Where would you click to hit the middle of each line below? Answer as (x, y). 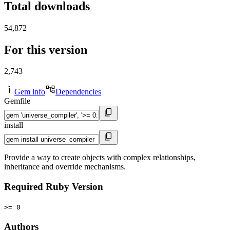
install (14, 125)
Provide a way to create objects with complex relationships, (100, 158)
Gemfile (17, 101)
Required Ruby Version (54, 187)
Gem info (30, 92)
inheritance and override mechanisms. (65, 167)
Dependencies (78, 92)
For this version (46, 50)
